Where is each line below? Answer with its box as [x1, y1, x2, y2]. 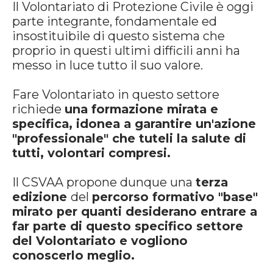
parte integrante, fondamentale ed [12, 14, 217, 29]
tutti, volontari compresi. [12, 146, 171, 160]
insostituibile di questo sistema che [12, 29, 225, 43]
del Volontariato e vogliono [12, 233, 188, 248]
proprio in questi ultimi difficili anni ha [12, 43, 240, 58]
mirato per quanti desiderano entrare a [12, 204, 257, 219]
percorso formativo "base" [92, 190, 258, 204]
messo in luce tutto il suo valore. [12, 58, 203, 73]
